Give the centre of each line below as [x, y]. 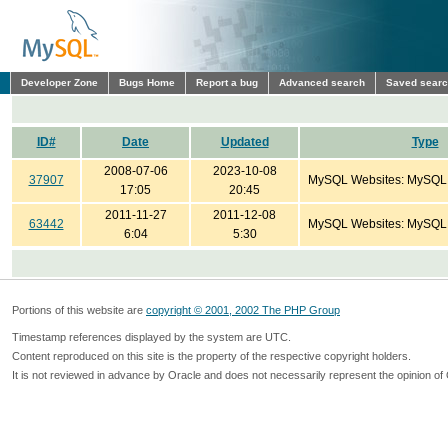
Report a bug [227, 82]
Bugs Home [147, 82]
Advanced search [322, 82]
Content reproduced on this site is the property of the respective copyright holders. [211, 356]
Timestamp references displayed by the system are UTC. [151, 337]
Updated [244, 142]
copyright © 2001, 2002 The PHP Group [243, 310]
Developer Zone [59, 82]
